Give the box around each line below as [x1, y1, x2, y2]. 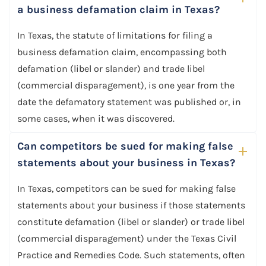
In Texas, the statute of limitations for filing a [17, 29, 213, 41]
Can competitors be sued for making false [17, 139, 233, 153]
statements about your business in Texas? [17, 156, 235, 169]
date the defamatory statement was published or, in [17, 96, 241, 107]
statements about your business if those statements [17, 199, 245, 211]
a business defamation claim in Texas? [17, 2, 220, 16]
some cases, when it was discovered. [17, 112, 175, 124]
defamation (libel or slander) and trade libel [17, 62, 205, 74]
